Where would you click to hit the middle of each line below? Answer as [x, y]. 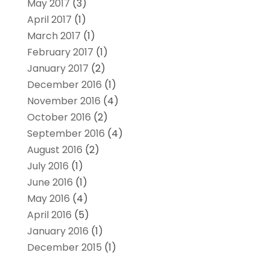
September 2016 [66, 134]
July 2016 [48, 166]
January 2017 [58, 69]
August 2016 [55, 150]
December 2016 [64, 85]
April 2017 [49, 20]
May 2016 [48, 199]
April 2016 [49, 215]
